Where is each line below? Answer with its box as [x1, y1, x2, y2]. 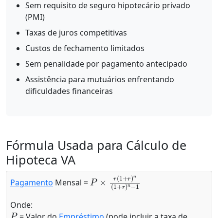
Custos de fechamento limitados [25, 43, 145, 54]
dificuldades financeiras [25, 86, 113, 96]
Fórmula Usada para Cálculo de [6, 137, 186, 153]
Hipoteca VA [6, 151, 75, 168]
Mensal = [53, 177, 90, 188]
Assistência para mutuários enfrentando [25, 74, 174, 85]
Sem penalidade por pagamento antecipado [25, 58, 187, 69]
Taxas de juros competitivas [25, 27, 127, 38]
